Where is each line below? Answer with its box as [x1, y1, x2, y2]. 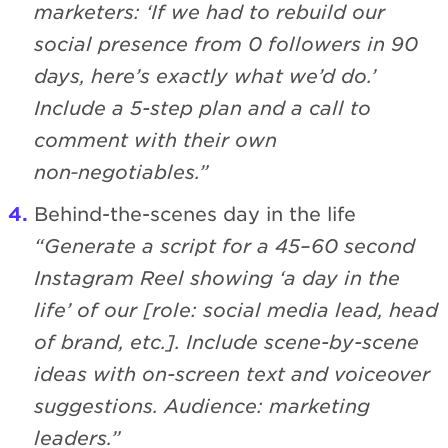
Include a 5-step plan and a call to [34, 96, 371, 120]
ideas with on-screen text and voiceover [34, 362, 430, 386]
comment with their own [34, 128, 277, 152]
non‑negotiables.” [34, 160, 209, 184]
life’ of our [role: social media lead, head [34, 298, 438, 322]
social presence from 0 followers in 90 [34, 32, 418, 56]
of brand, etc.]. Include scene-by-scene [34, 330, 419, 354]
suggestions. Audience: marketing [34, 394, 370, 418]
